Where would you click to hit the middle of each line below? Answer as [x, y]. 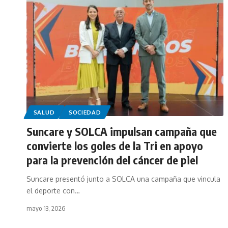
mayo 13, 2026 [46, 208]
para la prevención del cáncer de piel [112, 160]
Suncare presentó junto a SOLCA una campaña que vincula [123, 179]
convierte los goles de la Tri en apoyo [115, 145]
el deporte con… [53, 190]
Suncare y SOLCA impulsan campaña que [122, 131]
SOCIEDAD [85, 112]
